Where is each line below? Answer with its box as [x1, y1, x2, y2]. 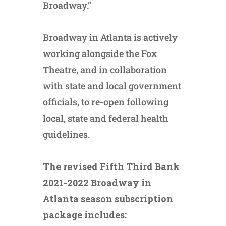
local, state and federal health [42, 112, 168, 125]
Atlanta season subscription [42, 193, 173, 205]
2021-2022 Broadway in [42, 177, 151, 189]
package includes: [42, 209, 127, 221]
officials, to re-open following [42, 96, 168, 108]
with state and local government [42, 80, 181, 92]
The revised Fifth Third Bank [42, 160, 180, 173]
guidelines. [42, 128, 90, 141]
